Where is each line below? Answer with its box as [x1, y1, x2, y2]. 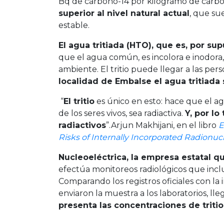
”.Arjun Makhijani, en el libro [106, 120, 218, 130]
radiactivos [58, 120, 106, 130]
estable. [58, 20, 89, 30]
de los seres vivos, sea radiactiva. [58, 108, 185, 118]
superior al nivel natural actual [58, 8, 189, 18]
